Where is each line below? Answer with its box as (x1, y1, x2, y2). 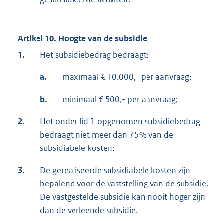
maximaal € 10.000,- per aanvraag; (62, 72, 191, 83)
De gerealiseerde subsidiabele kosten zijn (40, 165, 190, 176)
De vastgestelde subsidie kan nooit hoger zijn (40, 191, 205, 203)
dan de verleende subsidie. (40, 205, 138, 216)
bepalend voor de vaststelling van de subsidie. (40, 178, 208, 189)
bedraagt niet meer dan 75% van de (40, 129, 173, 141)
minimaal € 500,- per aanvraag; (62, 94, 178, 105)
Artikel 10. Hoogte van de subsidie (18, 33, 147, 44)
